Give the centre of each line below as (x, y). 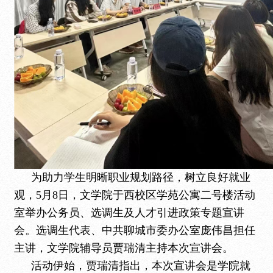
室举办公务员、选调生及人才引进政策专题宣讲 (129, 213)
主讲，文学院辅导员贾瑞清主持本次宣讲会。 (124, 248)
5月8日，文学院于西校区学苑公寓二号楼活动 (146, 195)
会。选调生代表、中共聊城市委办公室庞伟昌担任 (135, 230)
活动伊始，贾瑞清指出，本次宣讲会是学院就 (141, 266)
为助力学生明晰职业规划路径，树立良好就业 (141, 177)
